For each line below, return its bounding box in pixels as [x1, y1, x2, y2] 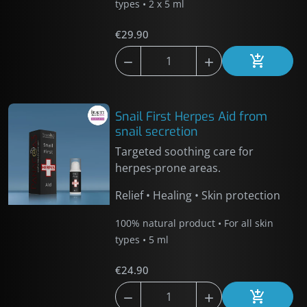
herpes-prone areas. [115, 160, 221, 175]
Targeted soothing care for [115, 144, 254, 159]
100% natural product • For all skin [115, 217, 274, 230]
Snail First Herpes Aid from [115, 108, 268, 125]
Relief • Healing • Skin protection [115, 188, 281, 203]
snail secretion [115, 123, 199, 140]
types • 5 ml [115, 233, 169, 246]
